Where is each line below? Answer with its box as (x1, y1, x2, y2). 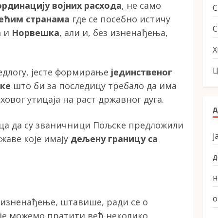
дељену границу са (71, 133, 158, 145)
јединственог (111, 66, 172, 78)
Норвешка (12, 27, 59, 39)
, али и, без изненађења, (59, 27, 168, 39)
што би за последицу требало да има (11, 80, 177, 92)
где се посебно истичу (70, 13, 170, 25)
